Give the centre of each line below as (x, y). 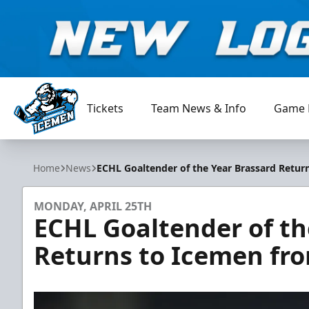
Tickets (106, 108)
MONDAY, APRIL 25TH (93, 206)
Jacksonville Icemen (64, 142)
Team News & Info (199, 108)
